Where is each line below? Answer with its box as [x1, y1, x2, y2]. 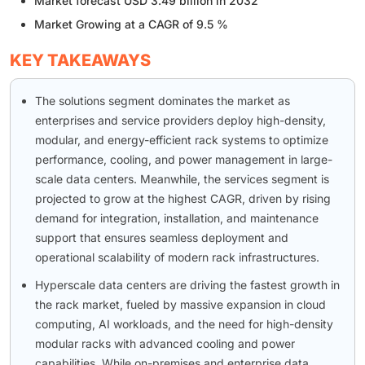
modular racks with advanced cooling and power [35, 336, 295, 351]
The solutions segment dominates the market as [35, 94, 290, 108]
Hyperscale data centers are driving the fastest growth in [35, 278, 340, 292]
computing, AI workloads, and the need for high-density [35, 317, 333, 332]
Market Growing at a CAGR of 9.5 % [34, 17, 228, 32]
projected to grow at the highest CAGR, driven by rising [35, 191, 331, 206]
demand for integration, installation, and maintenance [35, 211, 319, 226]
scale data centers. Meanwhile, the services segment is [35, 172, 329, 187]
